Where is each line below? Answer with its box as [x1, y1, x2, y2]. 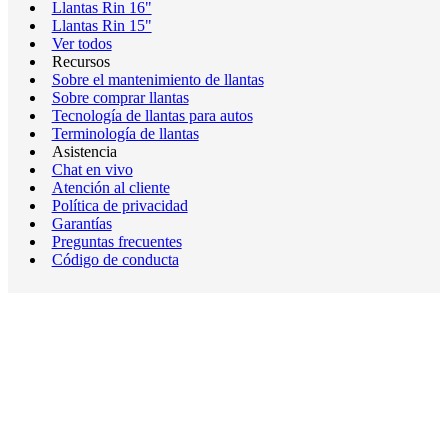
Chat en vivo [51, 161, 133, 178]
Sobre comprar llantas [51, 89, 189, 106]
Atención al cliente [51, 179, 170, 196]
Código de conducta [51, 251, 179, 268]
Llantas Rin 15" [51, 17, 152, 34]
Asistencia [51, 143, 117, 160]
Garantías [51, 215, 112, 232]
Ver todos [51, 35, 112, 52]
